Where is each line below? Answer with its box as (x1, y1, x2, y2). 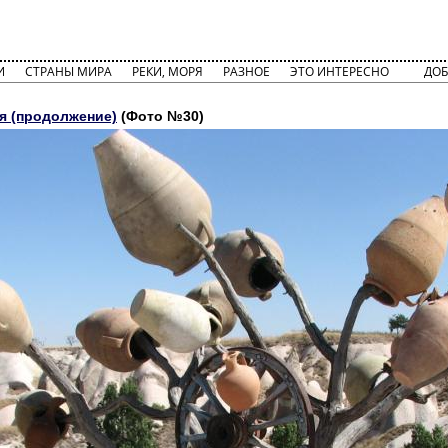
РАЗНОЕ (223, 63, 270, 80)
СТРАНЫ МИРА (25, 63, 112, 80)
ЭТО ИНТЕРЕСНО (290, 63, 389, 80)
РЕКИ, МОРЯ (132, 63, 203, 80)
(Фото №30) (117, 108, 204, 124)
